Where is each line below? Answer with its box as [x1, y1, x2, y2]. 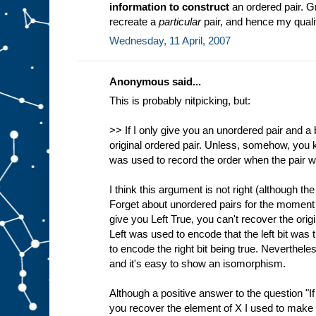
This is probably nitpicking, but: [109, 94, 250, 107]
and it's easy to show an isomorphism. [109, 257, 286, 269]
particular [159, 15, 201, 28]
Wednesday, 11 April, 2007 [109, 34, 231, 47]
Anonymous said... [109, 75, 201, 87]
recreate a [109, 15, 159, 28]
